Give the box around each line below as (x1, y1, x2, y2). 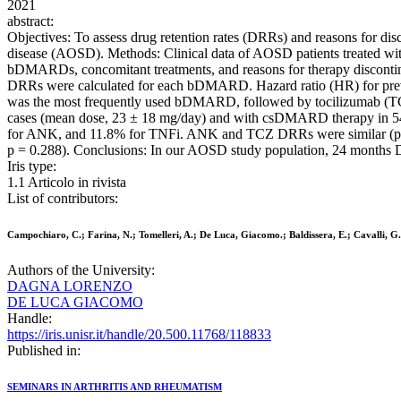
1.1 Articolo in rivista (7, 175, 126, 191)
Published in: (7, 343, 81, 359)
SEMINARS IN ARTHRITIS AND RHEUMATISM (7, 381, 222, 393)
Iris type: (7, 158, 56, 175)
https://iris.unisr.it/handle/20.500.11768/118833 (7, 327, 271, 343)
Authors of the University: (7, 262, 155, 278)
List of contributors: (7, 191, 118, 207)
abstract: (7, 13, 54, 30)
